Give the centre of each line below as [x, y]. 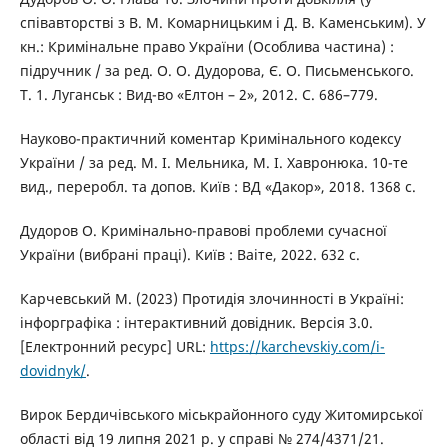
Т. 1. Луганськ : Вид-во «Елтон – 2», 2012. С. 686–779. [198, 94]
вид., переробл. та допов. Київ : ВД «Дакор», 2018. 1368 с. [217, 186]
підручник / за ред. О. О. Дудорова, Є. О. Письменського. [216, 70]
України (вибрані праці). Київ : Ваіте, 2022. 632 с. [189, 254]
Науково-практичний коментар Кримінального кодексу [210, 138]
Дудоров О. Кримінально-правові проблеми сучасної [203, 230]
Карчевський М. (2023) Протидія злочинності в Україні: [211, 298]
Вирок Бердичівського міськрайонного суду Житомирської [221, 414]
